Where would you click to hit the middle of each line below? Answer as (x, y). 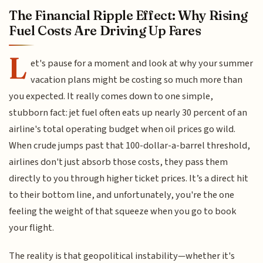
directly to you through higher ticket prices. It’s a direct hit (129, 178)
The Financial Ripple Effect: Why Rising (128, 15)
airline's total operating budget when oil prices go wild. (122, 129)
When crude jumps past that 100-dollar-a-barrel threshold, (130, 145)
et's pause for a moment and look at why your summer (142, 63)
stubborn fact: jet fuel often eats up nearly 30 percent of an (128, 112)
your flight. (32, 227)
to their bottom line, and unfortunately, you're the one (122, 195)
